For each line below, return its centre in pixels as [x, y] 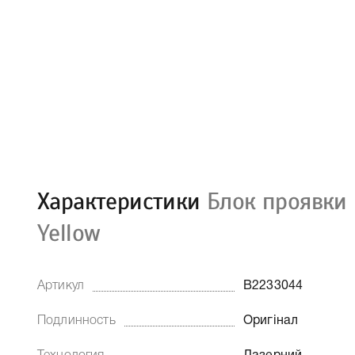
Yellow [69, 233]
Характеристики [122, 201]
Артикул [61, 286]
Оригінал [271, 321]
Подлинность [76, 321]
